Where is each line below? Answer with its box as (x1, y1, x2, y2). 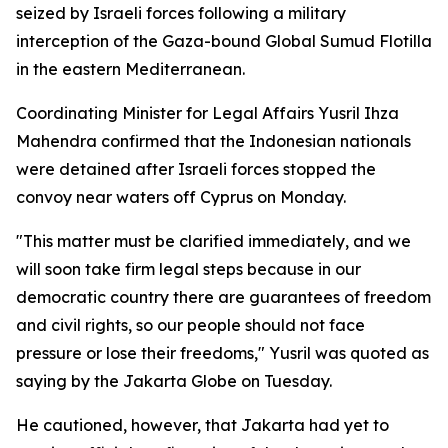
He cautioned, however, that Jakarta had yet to (16, 415, 389, 435)
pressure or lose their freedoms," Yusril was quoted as (16, 343, 429, 363)
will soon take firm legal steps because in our (16, 259, 361, 279)
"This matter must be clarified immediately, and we (16, 231, 411, 251)
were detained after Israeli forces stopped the (16, 159, 376, 179)
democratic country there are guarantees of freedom (16, 287, 431, 307)
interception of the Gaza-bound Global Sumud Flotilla (16, 31, 432, 51)
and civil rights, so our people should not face (16, 315, 365, 335)
